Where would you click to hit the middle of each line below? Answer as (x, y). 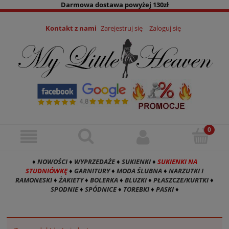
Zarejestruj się (122, 28)
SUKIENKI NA (177, 162)
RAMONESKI (34, 180)
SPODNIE (64, 189)
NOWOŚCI (52, 162)
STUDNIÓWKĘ (47, 171)
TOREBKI (136, 189)
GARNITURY (92, 171)
